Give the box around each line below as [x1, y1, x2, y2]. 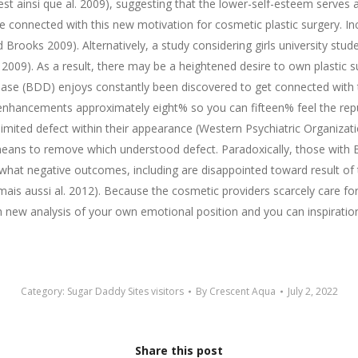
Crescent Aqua [209, 284, 276, 298]
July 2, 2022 [287, 284, 338, 298]
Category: [20, 284, 67, 298]
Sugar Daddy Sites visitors [66, 284, 184, 298]
